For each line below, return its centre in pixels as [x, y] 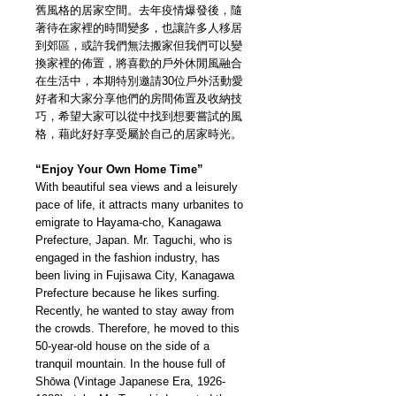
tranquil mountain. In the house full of [130, 364]
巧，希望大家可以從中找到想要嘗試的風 [139, 117]
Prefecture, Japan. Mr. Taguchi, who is [134, 240]
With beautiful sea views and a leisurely [137, 187]
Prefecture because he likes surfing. [128, 293]
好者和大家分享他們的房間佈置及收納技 [139, 99]
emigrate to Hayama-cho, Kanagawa [128, 223]
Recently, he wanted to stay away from [135, 311]
